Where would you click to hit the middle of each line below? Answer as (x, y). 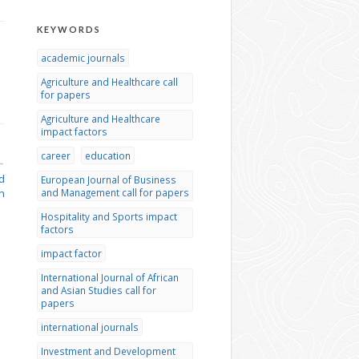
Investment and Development (108, 351)
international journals (90, 327)
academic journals (83, 58)
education (108, 155)
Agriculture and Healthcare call (109, 82)
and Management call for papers (115, 192)
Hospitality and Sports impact (109, 216)
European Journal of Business (109, 179)
